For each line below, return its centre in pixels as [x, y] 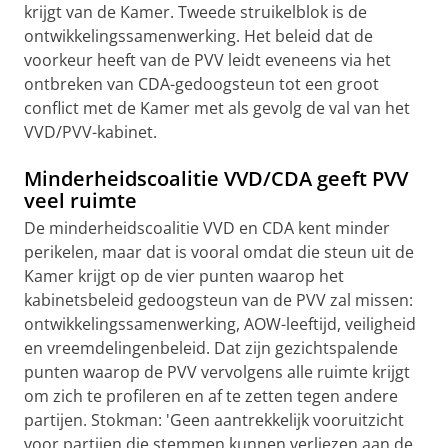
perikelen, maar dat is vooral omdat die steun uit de [219, 252]
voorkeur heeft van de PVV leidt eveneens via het [207, 60]
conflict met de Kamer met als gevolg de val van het [217, 108]
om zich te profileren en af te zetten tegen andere [211, 396]
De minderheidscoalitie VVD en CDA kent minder [207, 228]
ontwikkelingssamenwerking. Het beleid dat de [198, 36]
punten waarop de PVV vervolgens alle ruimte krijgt [217, 372]
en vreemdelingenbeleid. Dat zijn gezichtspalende [211, 348]
